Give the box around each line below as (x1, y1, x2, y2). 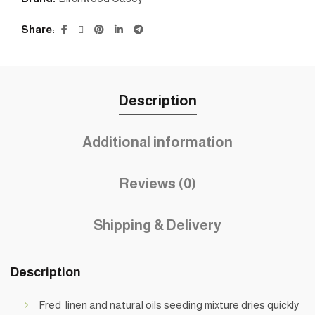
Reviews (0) (119, 176, 196, 192)
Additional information (82, 134, 233, 150)
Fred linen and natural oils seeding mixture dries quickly (39, 299, 299, 311)
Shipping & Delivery (94, 217, 221, 233)
